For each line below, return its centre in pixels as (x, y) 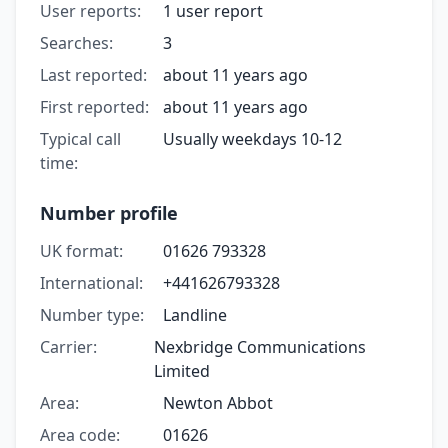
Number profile (109, 212)
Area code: (80, 434)
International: (91, 282)
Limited (182, 370)
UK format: (81, 250)
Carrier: (68, 346)
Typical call (80, 138)
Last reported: (93, 74)
